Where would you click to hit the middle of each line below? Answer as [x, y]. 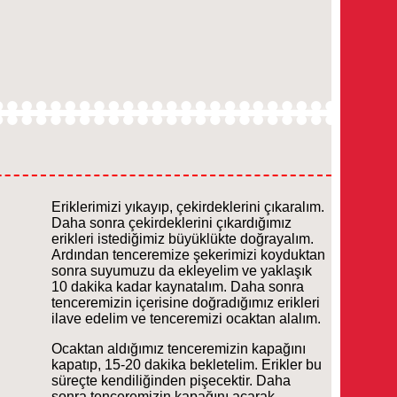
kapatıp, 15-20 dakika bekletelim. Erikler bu [187, 365]
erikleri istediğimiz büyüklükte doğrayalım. [183, 239]
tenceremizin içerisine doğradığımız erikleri [186, 303]
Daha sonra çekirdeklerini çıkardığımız [171, 223]
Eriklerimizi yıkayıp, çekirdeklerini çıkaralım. [188, 207]
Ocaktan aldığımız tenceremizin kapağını [179, 349]
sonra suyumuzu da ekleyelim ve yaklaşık [182, 271]
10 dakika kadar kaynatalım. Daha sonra [178, 287]
